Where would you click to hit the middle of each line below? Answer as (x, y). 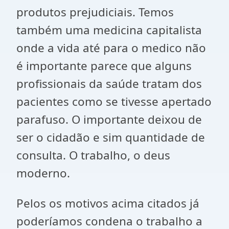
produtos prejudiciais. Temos (95, 12)
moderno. (43, 173)
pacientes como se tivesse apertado (114, 101)
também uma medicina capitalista (109, 30)
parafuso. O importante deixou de (109, 119)
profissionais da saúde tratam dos (109, 84)
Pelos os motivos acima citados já (108, 203)
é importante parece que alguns (104, 66)
